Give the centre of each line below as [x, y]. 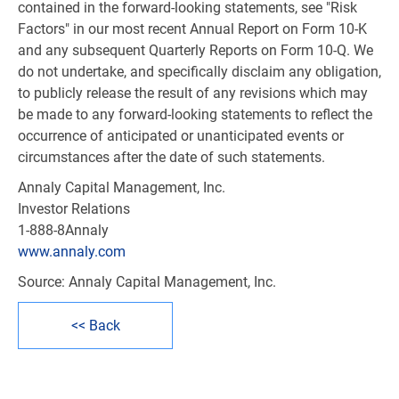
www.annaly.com [72, 252]
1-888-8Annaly [63, 230]
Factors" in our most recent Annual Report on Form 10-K [192, 29]
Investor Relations [74, 209]
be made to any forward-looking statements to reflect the [195, 114]
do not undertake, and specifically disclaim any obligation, [199, 72]
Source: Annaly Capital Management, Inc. [147, 282]
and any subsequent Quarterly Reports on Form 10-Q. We [195, 50]
